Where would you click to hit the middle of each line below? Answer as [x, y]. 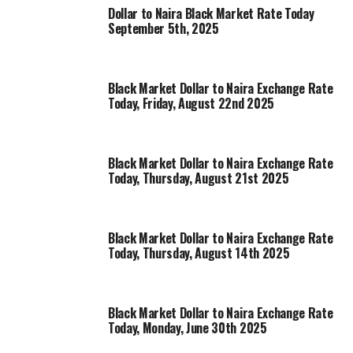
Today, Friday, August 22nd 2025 [191, 103]
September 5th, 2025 [163, 28]
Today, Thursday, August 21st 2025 [198, 178]
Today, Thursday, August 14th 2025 [199, 253]
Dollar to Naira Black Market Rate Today [211, 13]
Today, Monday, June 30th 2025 [187, 327]
